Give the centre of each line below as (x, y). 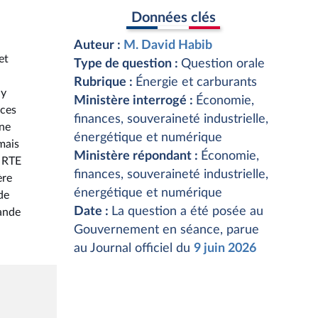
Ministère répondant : (137, 156)
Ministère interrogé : (135, 101)
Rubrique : (105, 82)
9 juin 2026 (225, 248)
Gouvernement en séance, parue (166, 230)
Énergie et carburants (196, 82)
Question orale (223, 64)
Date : (93, 212)
